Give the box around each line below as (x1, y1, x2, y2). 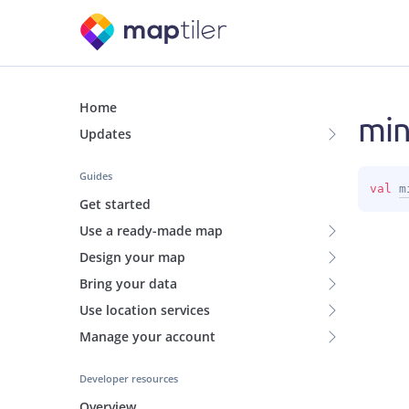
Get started (79, 195, 151, 213)
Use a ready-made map (79, 222, 223, 239)
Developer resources (79, 372, 178, 385)
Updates (79, 125, 131, 142)
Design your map (79, 248, 185, 266)
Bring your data (79, 275, 177, 292)
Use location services (79, 301, 210, 319)
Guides (79, 169, 112, 183)
